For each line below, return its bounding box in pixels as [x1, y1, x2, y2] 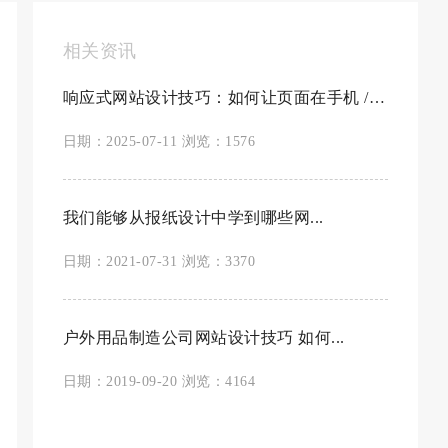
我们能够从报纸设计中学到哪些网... [62, 209, 324, 226]
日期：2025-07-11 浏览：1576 [62, 134, 256, 149]
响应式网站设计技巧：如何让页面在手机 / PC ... [368, 89, 385, 106]
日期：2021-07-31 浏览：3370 [62, 254, 256, 269]
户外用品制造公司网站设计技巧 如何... [62, 329, 345, 346]
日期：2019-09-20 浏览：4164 [62, 374, 256, 389]
